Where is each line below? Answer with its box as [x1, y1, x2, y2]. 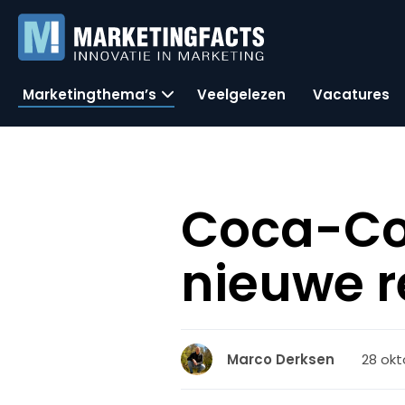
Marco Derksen [227, 350, 335, 369]
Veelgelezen [197, 84, 286, 104]
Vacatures [313, 84, 390, 104]
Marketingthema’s [23, 84, 156, 104]
